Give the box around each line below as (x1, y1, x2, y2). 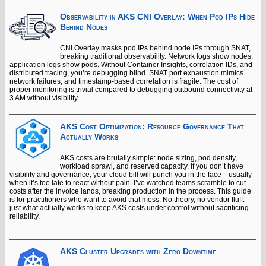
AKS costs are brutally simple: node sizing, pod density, (60, 153, 237, 162)
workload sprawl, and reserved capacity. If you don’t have (60, 161, 243, 170)
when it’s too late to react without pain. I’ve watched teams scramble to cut (9, 178, 246, 187)
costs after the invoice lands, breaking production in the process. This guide (9, 186, 251, 195)
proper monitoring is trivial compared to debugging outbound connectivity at (9, 85, 252, 94)
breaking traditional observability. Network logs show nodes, (60, 52, 253, 61)
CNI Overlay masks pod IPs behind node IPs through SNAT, (60, 44, 251, 53)
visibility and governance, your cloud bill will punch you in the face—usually (9, 170, 252, 179)
